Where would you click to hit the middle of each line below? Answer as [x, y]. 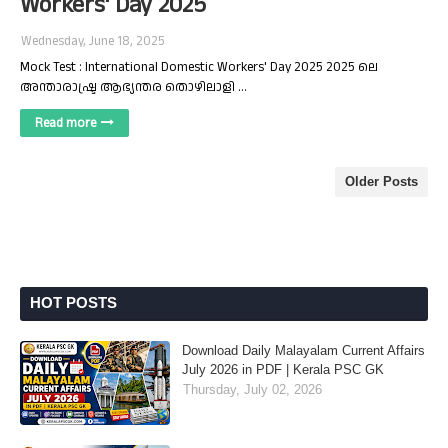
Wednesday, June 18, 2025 [93, 41]
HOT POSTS [73, 302]
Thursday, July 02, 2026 [252, 389]
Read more [65, 123]
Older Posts [381, 181]
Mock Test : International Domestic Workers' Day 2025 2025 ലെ [199, 67]
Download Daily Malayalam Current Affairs [303, 350]
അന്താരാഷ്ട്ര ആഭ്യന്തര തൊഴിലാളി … [133, 87]
